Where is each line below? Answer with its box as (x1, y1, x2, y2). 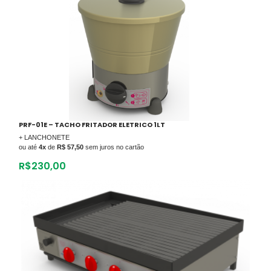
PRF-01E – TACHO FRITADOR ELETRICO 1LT (19, 119, 165, 129)
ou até (19, 143, 39, 151)
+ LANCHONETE (19, 133, 70, 141)
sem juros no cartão (83, 143, 144, 151)
